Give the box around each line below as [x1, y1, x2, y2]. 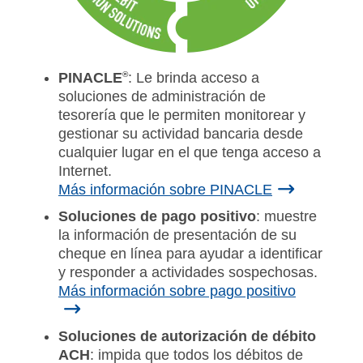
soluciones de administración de [58, 88, 266, 105]
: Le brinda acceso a [128, 70, 259, 87]
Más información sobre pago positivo [58, 283, 296, 300]
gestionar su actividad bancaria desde [58, 126, 303, 143]
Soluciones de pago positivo [58, 208, 256, 225]
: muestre [256, 208, 317, 225]
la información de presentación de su [58, 227, 297, 244]
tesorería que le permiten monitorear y [58, 107, 305, 124]
